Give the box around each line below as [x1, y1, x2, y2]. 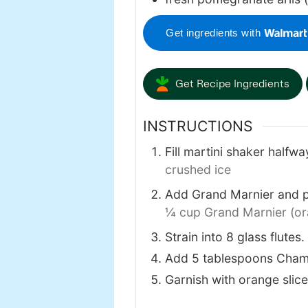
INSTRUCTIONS [143, 118, 252, 135]
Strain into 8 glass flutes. [165, 229, 305, 244]
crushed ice [165, 162, 231, 177]
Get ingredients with [166, 26, 264, 38]
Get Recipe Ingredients [175, 78, 289, 89]
